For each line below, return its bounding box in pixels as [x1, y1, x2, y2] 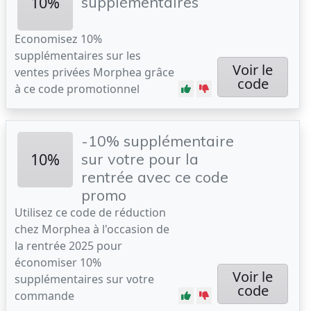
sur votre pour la [81, 149, 199, 168]
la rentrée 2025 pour [15, 238, 122, 253]
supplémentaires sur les [15, 48, 141, 63]
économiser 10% [15, 255, 101, 270]
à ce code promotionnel [15, 81, 140, 96]
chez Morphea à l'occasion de [15, 221, 169, 237]
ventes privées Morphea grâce [15, 65, 174, 80]
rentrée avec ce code [81, 167, 228, 186]
